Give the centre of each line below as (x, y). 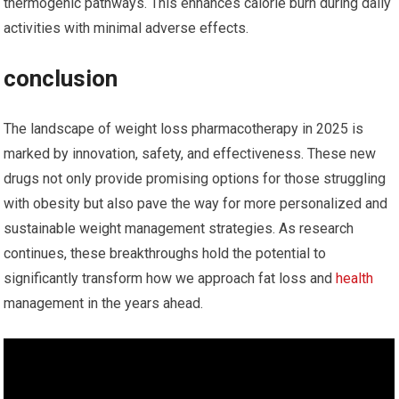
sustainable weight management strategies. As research (179, 229)
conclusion (61, 79)
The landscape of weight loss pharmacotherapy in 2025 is (184, 129)
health (355, 279)
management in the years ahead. (104, 304)
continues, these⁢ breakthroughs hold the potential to (165, 254)
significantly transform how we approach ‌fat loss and (170, 279)
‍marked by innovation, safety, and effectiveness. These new (190, 154)
